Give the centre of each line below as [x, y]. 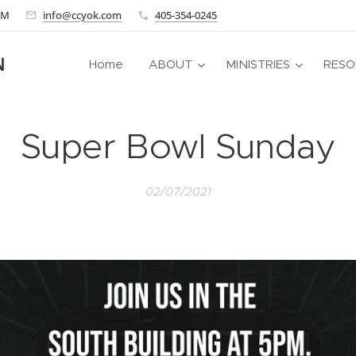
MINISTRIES [258, 64]
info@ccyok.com [82, 15]
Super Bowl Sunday [178, 146]
